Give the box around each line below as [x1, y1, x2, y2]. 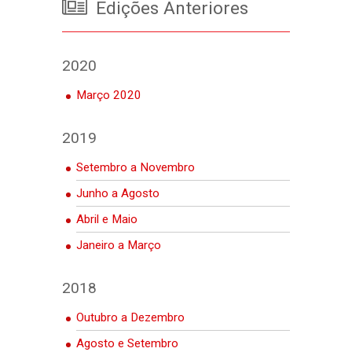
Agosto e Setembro [76, 335, 178, 350]
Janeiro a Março [76, 237, 161, 252]
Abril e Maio [76, 211, 137, 226]
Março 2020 [76, 87, 141, 102]
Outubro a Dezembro [76, 310, 185, 324]
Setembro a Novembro [76, 159, 195, 174]
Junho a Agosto [76, 185, 159, 200]
